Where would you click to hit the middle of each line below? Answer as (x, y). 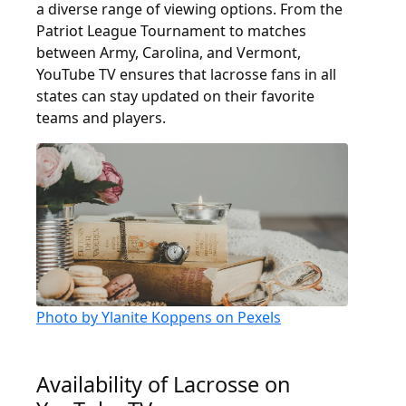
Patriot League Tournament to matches (171, 31)
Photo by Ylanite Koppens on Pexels (159, 317)
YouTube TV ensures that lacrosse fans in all (186, 74)
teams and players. (101, 118)
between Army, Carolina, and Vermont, (169, 53)
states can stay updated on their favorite (175, 96)
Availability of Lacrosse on (164, 384)
